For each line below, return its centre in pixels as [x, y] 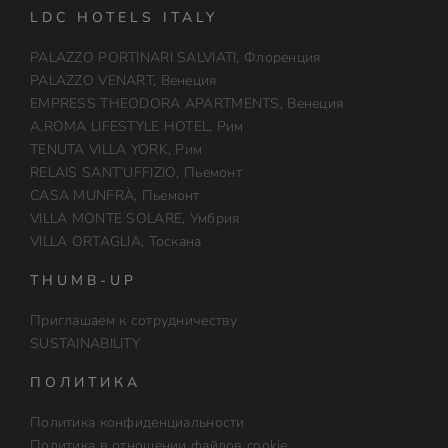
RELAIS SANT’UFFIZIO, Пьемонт [135, 172]
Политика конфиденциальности [137, 422]
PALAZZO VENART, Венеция [123, 80]
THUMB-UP [83, 280]
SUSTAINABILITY [84, 343]
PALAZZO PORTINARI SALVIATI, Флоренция [175, 57]
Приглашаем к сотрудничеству [133, 320]
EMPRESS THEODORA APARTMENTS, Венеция [186, 103]
